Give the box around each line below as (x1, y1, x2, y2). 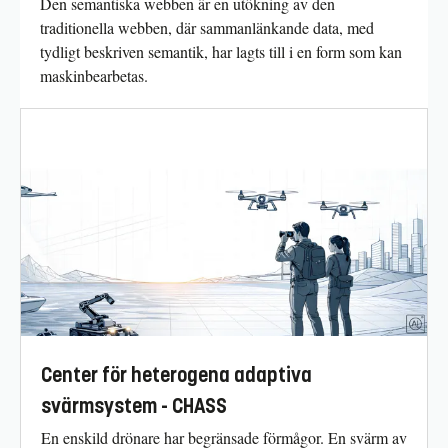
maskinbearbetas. (40, 64, 148, 86)
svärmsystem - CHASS (41, 394, 227, 420)
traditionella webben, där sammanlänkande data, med (40, 16, 374, 38)
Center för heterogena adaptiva (41, 363, 312, 389)
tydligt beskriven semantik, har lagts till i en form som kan (40, 40, 402, 62)
